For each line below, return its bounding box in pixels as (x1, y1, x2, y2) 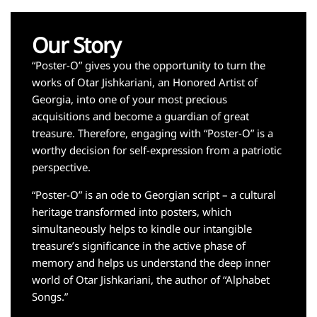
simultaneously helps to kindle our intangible (32, 221, 252, 236)
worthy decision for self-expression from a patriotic (32, 142, 282, 157)
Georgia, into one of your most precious (32, 91, 227, 106)
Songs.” (32, 289, 68, 304)
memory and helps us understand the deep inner (32, 255, 270, 270)
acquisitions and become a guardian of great (32, 108, 249, 123)
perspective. (32, 159, 91, 174)
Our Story (32, 30, 120, 59)
